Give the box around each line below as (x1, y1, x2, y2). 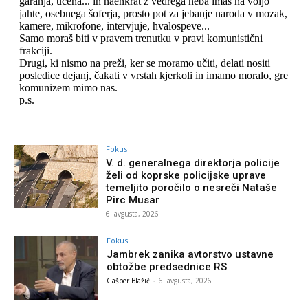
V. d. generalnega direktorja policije (106, 157, 280, 170)
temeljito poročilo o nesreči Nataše (106, 181, 278, 195)
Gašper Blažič (107, 276, 151, 286)
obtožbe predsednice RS (107, 261, 228, 274)
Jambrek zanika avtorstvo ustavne (107, 248, 274, 261)
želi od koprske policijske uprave (106, 169, 267, 182)
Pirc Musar (106, 194, 160, 207)
